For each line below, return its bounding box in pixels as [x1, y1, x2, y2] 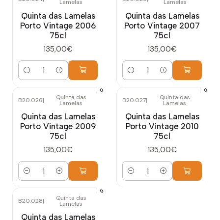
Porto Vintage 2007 [124, 20, 200, 30]
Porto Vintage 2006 [20, 20, 96, 30]
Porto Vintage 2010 [125, 121, 199, 132]
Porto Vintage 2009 [20, 121, 96, 132]
